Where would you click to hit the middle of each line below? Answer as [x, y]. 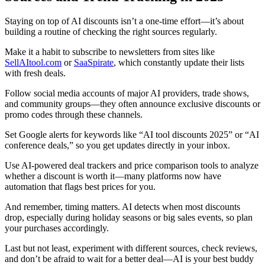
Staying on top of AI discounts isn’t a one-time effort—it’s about [124, 21]
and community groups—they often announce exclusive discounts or [132, 104]
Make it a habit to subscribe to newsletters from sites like [110, 52]
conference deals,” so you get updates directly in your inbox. [117, 146]
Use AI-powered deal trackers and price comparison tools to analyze [132, 166]
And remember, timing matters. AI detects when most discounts [122, 207]
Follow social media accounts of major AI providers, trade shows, [127, 93]
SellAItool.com [33, 63]
